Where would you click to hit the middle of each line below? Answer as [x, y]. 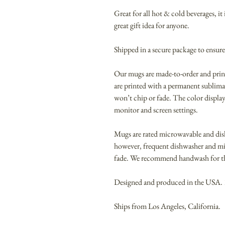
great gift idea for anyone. [152, 26]
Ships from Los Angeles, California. [167, 206]
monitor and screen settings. [156, 110]
